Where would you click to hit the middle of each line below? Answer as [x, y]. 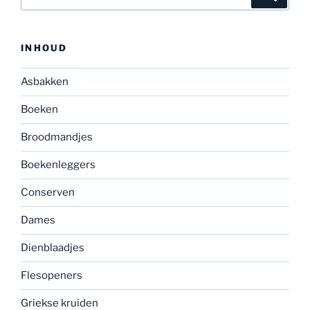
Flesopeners [52, 276]
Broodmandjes [57, 137]
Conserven [48, 193]
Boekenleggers [58, 165]
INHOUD [44, 48]
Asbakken [45, 82]
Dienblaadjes [53, 248]
